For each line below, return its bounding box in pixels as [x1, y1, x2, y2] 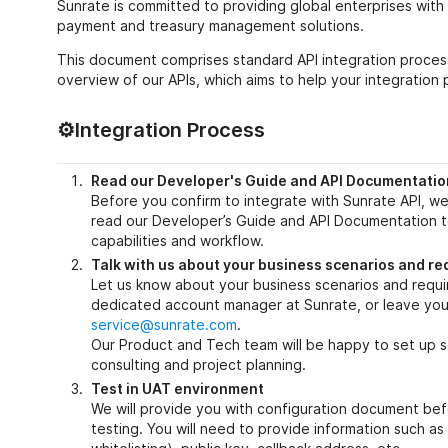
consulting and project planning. [90, 355, 306, 373]
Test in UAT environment [90, 379, 264, 397]
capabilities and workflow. [90, 231, 264, 249]
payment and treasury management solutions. [56, 17, 364, 34]
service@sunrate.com [90, 315, 237, 333]
